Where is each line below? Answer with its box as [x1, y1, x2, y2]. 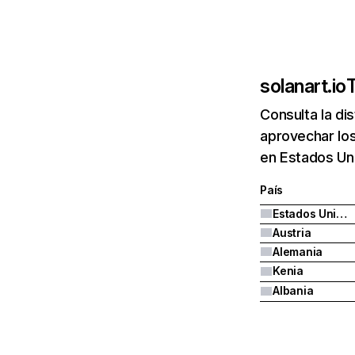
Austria [273, 226, 311, 239]
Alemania [273, 245, 323, 258]
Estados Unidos [336, 207, 348, 220]
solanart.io [260, 74, 346, 97]
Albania [273, 284, 314, 297]
